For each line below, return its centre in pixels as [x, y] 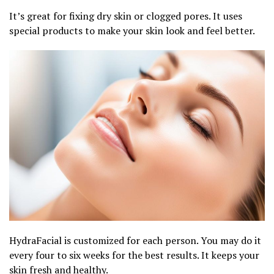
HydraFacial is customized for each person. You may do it [135, 240]
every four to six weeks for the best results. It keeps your [134, 255]
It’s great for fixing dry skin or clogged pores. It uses [126, 16]
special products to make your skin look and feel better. [132, 30]
